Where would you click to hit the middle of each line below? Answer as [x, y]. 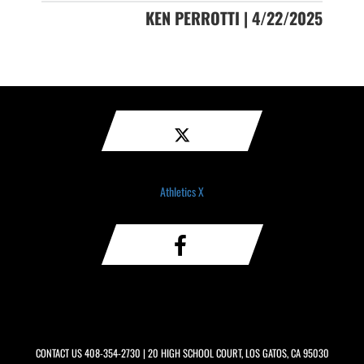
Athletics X [182, 191]
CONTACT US [60, 353]
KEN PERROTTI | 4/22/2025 [234, 18]
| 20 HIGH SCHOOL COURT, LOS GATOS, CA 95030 [234, 353]
